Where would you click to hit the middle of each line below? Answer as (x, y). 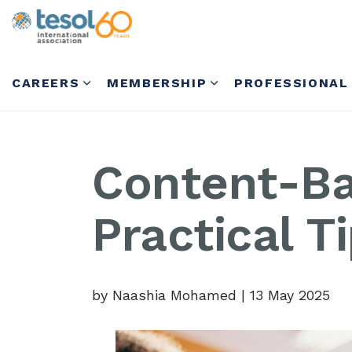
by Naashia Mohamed (167, 295)
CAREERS (46, 83)
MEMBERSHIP (157, 83)
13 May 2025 (290, 295)
